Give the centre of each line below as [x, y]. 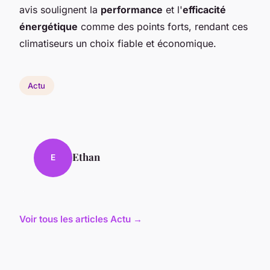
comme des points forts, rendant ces [163, 26]
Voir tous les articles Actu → [81, 219]
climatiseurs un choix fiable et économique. [118, 43]
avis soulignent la [60, 9]
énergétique [49, 26]
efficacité [204, 9]
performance [132, 9]
